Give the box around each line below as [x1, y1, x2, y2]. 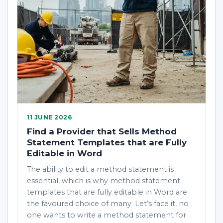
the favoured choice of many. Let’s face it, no [27, 199, 189, 208]
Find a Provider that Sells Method [27, 126, 177, 136]
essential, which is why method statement [27, 176, 180, 185]
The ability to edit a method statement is [27, 165, 174, 174]
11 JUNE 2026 [27, 114, 72, 121]
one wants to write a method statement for [27, 211, 186, 220]
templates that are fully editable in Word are [27, 188, 187, 197]
